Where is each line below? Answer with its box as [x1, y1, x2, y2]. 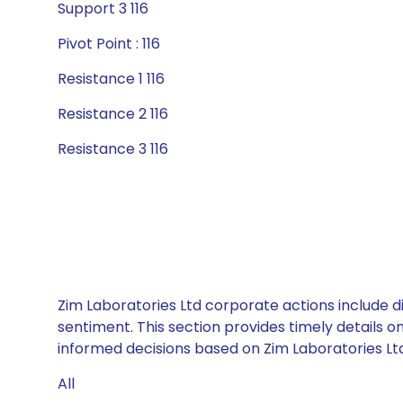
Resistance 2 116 [58, 103, 168, 124]
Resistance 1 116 [58, 68, 165, 89]
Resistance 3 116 [58, 139, 168, 159]
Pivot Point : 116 [58, 33, 160, 54]
